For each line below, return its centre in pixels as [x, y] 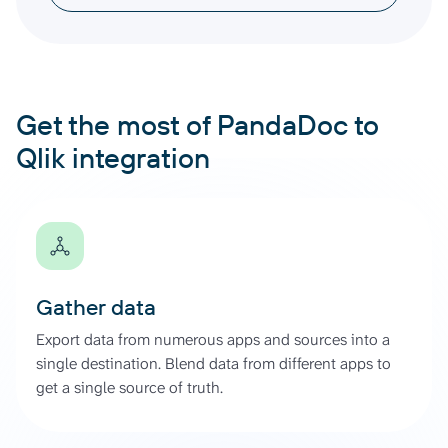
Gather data [96, 306]
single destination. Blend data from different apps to [213, 363]
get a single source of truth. [129, 387]
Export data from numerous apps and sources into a [213, 339]
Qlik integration [113, 157]
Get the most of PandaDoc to [197, 124]
